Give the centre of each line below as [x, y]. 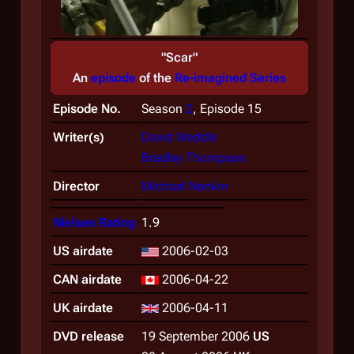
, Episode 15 [227, 109]
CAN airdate [87, 279]
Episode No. [87, 109]
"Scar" [179, 57]
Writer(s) [79, 137]
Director [76, 186]
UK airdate [83, 308]
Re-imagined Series [230, 78]
